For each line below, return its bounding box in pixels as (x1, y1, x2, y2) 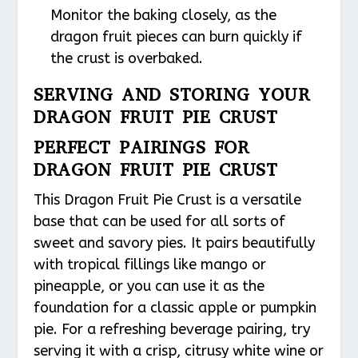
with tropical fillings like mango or (34, 256, 267, 274)
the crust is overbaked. (50, 50, 203, 68)
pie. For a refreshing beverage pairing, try (34, 320, 311, 339)
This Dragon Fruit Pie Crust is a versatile (34, 191, 302, 209)
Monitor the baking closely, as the (50, 6, 276, 25)
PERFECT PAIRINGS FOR (34, 136, 249, 160)
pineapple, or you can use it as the (34, 277, 265, 296)
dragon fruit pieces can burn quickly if (50, 28, 302, 46)
